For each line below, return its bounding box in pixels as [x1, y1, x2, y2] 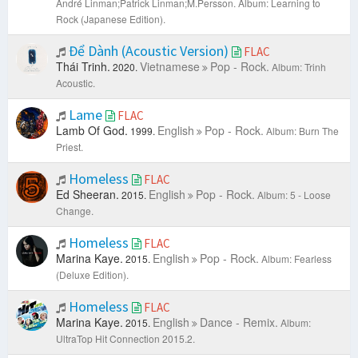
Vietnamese [140, 58, 200, 75]
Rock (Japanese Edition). [56, 12, 165, 26]
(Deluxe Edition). [56, 268, 129, 282]
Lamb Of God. [56, 122, 128, 139]
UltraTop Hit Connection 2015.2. [56, 332, 195, 346]
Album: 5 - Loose [257, 188, 331, 202]
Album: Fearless [261, 252, 332, 266]
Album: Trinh [272, 60, 326, 74]
